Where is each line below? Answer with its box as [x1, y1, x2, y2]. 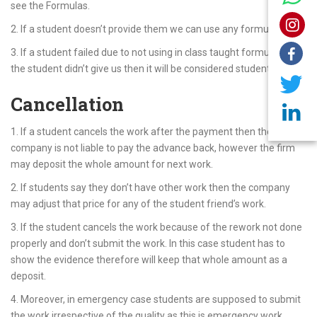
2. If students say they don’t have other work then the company [11, 182, 290, 193]
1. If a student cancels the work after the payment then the [11, 126, 272, 137]
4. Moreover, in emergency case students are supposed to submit [11, 294, 301, 305]
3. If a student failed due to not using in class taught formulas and [11, 47, 301, 58]
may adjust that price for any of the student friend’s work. [11, 198, 266, 209]
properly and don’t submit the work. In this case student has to [11, 238, 285, 249]
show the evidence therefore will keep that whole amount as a [11, 254, 287, 265]
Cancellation [11, 92, 124, 116]
